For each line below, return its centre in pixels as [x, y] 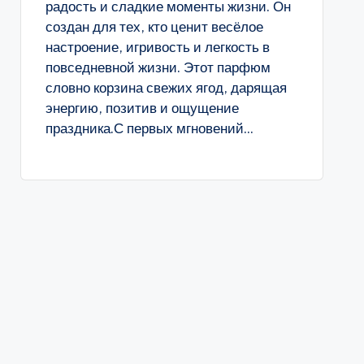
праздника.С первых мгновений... [149, 128]
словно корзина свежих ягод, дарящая [166, 88]
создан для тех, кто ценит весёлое [154, 27]
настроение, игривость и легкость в [157, 47]
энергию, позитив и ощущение [142, 108]
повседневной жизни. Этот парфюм [158, 67]
